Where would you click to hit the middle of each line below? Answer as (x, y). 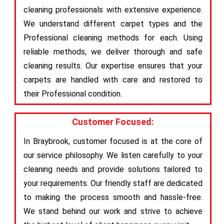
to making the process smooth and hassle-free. (113, 197)
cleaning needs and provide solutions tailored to (113, 169)
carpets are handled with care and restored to (113, 79)
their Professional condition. (73, 93)
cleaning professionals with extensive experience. (113, 9)
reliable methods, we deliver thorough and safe (113, 51)
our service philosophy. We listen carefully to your (113, 155)
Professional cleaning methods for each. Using (113, 37)
